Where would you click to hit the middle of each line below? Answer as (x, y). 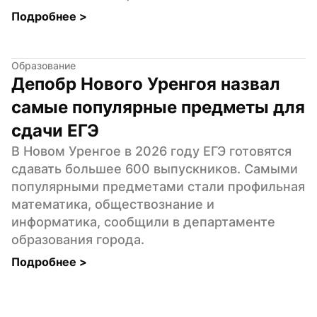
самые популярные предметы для (158, 107)
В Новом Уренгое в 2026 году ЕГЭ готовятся (151, 151)
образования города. (78, 239)
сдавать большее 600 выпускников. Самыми (155, 168)
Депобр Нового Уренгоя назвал (146, 83)
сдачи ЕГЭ (55, 130)
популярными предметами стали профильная (158, 186)
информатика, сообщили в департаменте (143, 221)
